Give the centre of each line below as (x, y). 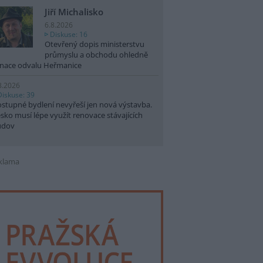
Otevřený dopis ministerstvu (95, 44)
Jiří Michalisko (74, 12)
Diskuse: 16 (69, 34)
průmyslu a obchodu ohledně (96, 54)
